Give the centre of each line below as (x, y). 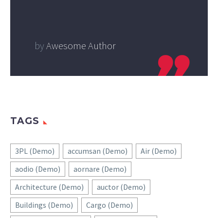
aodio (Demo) (38, 169)
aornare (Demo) (100, 169)
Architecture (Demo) (49, 187)
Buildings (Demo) (44, 205)
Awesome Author (81, 46)
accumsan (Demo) (98, 151)
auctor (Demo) (121, 187)
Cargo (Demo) (109, 205)
